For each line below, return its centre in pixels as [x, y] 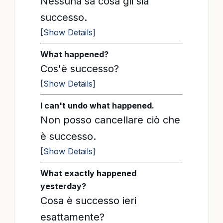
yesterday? [63, 186]
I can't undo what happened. [97, 106]
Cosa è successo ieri [88, 201]
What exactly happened [88, 173]
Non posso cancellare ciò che [110, 120]
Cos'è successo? [80, 69]
